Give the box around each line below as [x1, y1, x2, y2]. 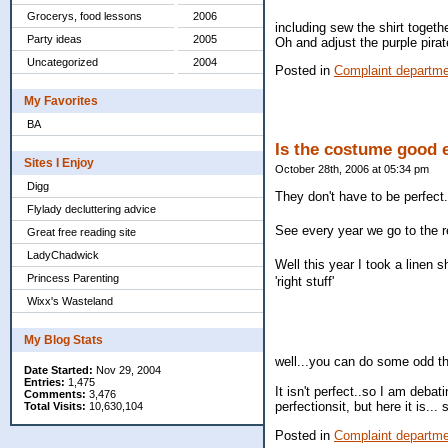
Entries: [24, 376, 65, 388]
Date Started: [24, 364, 93, 376]
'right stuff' [275, 273, 334, 289]
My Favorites [24, 94, 98, 108]
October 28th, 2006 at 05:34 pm [275, 163, 429, 176]
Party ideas [27, 33, 82, 45]
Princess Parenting [27, 272, 119, 284]
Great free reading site [27, 226, 136, 238]
